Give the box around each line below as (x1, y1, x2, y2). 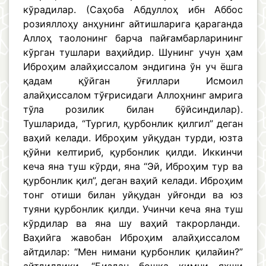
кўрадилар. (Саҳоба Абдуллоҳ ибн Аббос (23, 4, 243, 16)
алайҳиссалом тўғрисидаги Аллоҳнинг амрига (23, 89, 243, 102)
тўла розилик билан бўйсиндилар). (23, 103, 243, 116)
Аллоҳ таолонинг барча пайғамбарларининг (23, 32, 243, 45)
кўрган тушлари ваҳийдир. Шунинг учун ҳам (23, 46, 243, 59)
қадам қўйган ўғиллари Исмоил (23, 75, 243, 87)
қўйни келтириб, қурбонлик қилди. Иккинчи (23, 146, 243, 159)
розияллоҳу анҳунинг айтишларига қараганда (23, 18, 243, 30)
